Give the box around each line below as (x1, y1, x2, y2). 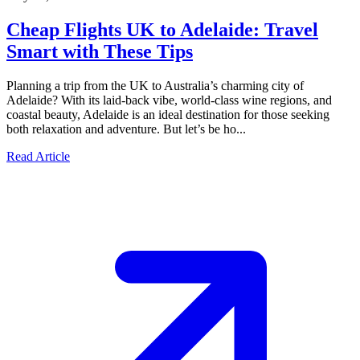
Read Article (6, 149, 70, 163)
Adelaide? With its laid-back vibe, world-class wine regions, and (6, 92, 332, 107)
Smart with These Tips (6, 40, 193, 62)
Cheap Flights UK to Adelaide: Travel (6, 18, 318, 40)
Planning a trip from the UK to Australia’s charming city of (6, 78, 304, 92)
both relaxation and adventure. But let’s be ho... (6, 121, 246, 136)
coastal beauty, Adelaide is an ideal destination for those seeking (6, 107, 329, 121)
